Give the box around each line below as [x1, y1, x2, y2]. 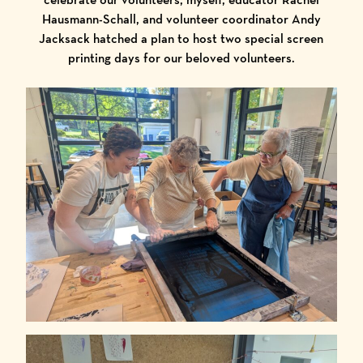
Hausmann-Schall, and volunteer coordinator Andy [41, 11, 321, 28]
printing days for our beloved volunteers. [67, 49, 295, 66]
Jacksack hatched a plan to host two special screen [39, 30, 324, 47]
